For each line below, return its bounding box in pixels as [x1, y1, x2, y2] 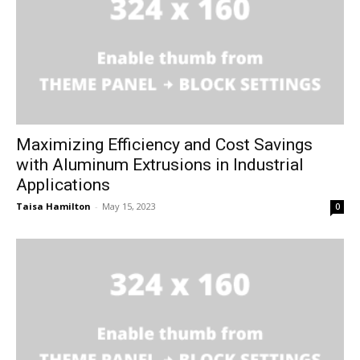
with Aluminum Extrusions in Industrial [16, 154, 304, 174]
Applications [16, 174, 110, 194]
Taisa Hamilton [16, 199, 91, 212]
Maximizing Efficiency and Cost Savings [16, 134, 313, 154]
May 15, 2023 [102, 199, 156, 212]
